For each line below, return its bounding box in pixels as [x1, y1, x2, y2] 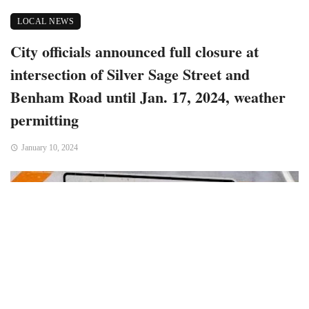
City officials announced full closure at [10, 39, 259, 62]
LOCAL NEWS [17, 16, 74, 26]
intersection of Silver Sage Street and [10, 62, 250, 85]
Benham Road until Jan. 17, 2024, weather [10, 85, 286, 108]
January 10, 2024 [21, 142, 78, 152]
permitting [10, 108, 79, 130]
